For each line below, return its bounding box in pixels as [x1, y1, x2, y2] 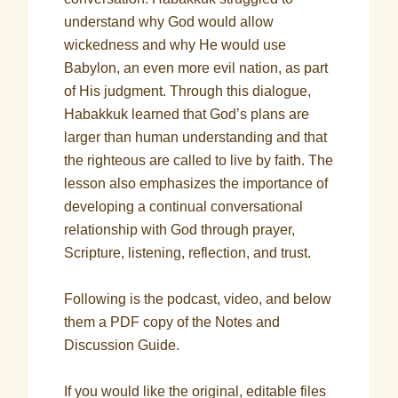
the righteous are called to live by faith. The [64, 153, 334, 168]
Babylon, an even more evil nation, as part [64, 60, 329, 76]
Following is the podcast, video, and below [64, 291, 332, 306]
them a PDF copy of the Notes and [64, 314, 281, 330]
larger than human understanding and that [64, 130, 328, 145]
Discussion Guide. [64, 338, 180, 353]
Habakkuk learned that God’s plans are [64, 107, 310, 122]
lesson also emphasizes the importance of [64, 176, 329, 191]
